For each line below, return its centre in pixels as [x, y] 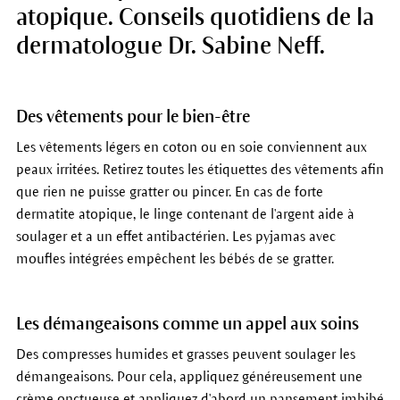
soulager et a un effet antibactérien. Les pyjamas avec [175, 236]
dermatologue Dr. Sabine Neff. [170, 46]
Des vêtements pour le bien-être [133, 116]
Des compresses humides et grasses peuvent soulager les [185, 354]
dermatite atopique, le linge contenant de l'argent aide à [185, 213]
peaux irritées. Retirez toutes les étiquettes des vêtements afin [200, 169]
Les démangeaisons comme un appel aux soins [187, 323]
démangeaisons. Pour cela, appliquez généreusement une [189, 376]
